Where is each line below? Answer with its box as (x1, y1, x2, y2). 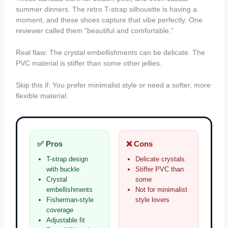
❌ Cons (126, 139, 153, 148)
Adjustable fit (46, 216, 85, 224)
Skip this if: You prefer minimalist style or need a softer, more (16, 81, 211, 89)
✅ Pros (37, 139, 63, 148)
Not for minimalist (135, 185, 187, 193)
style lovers (135, 195, 169, 204)
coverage (46, 206, 74, 214)
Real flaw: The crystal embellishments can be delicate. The (16, 49, 206, 57)
